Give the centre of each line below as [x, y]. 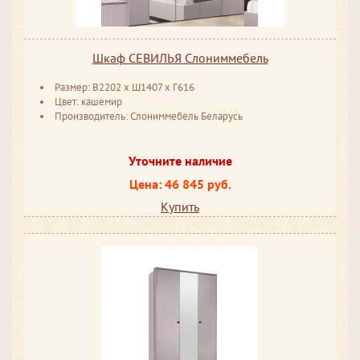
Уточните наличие [180, 160]
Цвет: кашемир [88, 102]
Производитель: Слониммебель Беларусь [149, 117]
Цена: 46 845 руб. [180, 184]
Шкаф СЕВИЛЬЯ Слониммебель [180, 58]
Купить [180, 207]
